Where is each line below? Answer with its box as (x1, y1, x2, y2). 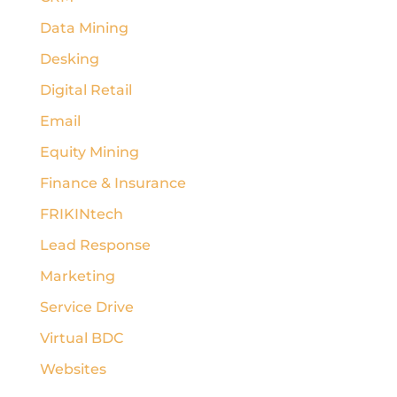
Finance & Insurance (39, 174, 186, 191)
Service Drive (39, 298, 134, 315)
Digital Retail (39, 81, 132, 98)
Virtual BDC (39, 329, 123, 346)
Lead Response (39, 236, 151, 253)
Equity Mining (39, 143, 139, 160)
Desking (39, 50, 99, 67)
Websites (39, 360, 106, 378)
